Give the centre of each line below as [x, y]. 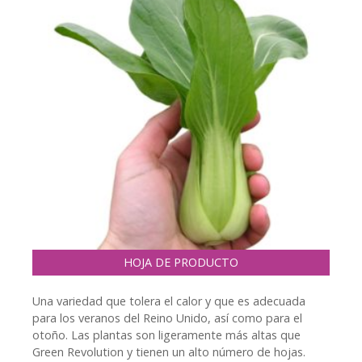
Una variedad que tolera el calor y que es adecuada [169, 301]
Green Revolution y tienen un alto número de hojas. [169, 352]
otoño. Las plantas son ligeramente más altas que [166, 335]
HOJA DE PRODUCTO [181, 263]
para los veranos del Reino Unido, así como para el [167, 318]
